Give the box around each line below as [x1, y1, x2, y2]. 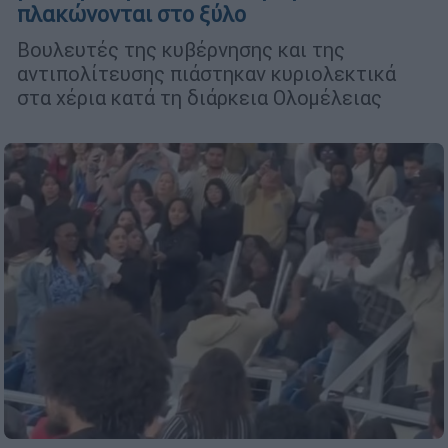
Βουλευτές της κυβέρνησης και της [17, 37, 345, 63]
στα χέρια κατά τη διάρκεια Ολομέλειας [17, 85, 382, 111]
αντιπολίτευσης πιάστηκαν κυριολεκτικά [17, 61, 396, 87]
